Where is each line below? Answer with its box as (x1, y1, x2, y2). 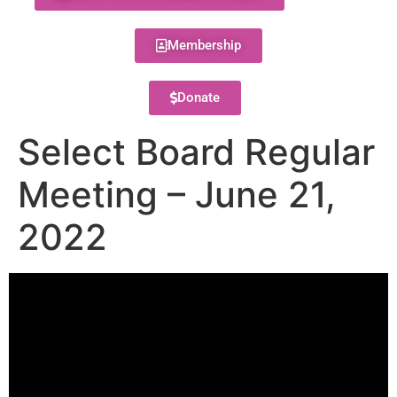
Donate (176, 90, 220, 105)
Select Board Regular (18, 130, 375, 174)
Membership (167, 37, 241, 53)
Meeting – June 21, (18, 173, 336, 216)
